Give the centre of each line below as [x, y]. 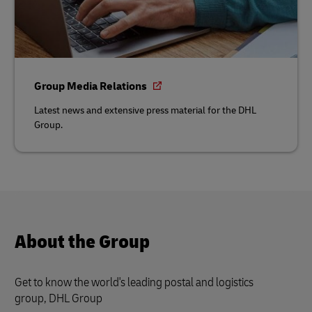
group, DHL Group [58, 298]
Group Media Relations [92, 86]
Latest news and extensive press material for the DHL [145, 110]
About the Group [82, 242]
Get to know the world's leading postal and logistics [134, 282]
